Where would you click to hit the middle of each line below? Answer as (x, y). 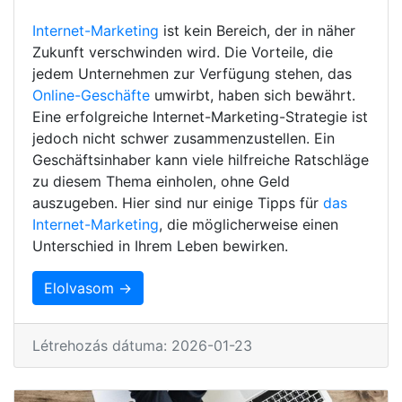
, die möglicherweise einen (249, 224)
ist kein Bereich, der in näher (257, 30)
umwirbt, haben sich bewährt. (253, 95)
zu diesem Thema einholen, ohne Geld (161, 181)
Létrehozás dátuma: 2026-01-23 (142, 345)
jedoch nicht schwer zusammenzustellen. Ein (184, 138)
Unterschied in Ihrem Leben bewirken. (160, 245)
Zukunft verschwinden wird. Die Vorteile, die (183, 52)
